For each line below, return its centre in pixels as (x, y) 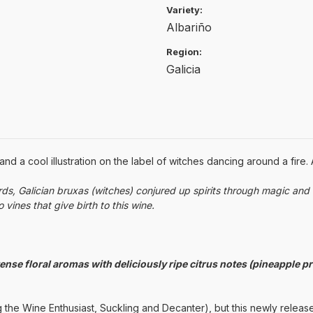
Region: (184, 51)
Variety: (184, 9)
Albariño (189, 27)
